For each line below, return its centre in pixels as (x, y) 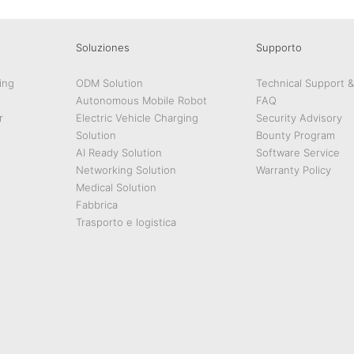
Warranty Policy (294, 170)
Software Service (298, 153)
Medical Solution (116, 188)
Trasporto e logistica (126, 222)
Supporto (279, 48)
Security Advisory (299, 118)
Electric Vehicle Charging (137, 118)
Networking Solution (126, 170)
